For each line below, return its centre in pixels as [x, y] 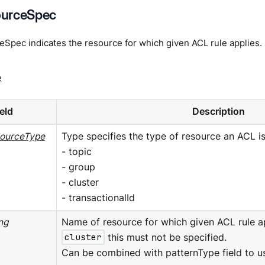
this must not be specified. [166, 237]
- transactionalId [98, 198]
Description [219, 111]
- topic [76, 151]
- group [78, 167]
